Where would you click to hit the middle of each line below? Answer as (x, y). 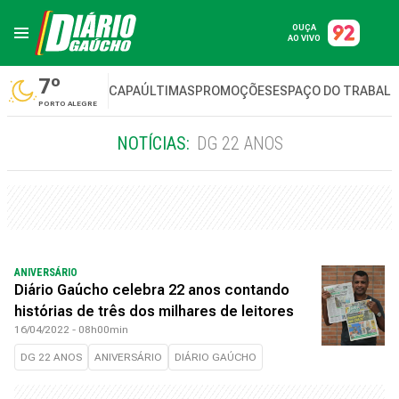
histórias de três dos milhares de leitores (154, 311)
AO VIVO (304, 38)
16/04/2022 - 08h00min (71, 330)
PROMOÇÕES (234, 91)
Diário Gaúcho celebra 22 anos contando (152, 290)
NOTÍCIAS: (153, 143)
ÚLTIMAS (168, 91)
